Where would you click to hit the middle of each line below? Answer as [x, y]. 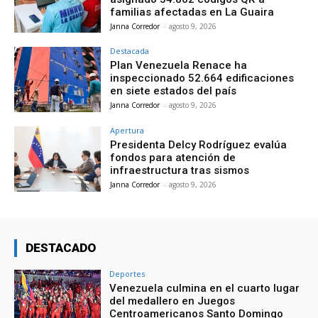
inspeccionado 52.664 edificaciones [202, 78]
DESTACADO [61, 248]
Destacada [130, 51]
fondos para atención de [173, 158]
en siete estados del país [174, 91]
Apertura [127, 131]
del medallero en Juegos [172, 301]
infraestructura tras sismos [180, 171]
